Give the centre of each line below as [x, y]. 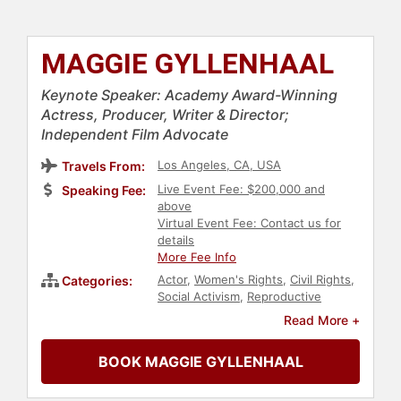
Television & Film [259, 331]
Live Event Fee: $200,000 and [241, 189]
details [176, 240]
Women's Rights [239, 280]
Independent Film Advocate [135, 135]
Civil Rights [320, 280]
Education [227, 314]
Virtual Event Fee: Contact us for [249, 223]
